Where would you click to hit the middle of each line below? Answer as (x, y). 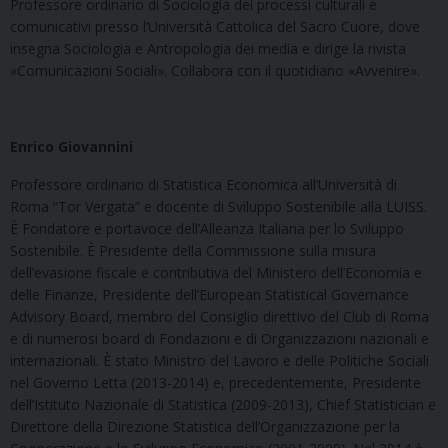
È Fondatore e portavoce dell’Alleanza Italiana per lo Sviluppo (207, 228)
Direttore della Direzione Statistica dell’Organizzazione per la (205, 426)
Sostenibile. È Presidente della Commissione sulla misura (193, 250)
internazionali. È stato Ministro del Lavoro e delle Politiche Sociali (219, 360)
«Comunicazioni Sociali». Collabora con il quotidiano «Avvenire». (215, 70)
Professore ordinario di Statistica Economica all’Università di (203, 184)
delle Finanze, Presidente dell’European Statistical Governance (209, 294)
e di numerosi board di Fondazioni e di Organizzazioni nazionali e (219, 338)
